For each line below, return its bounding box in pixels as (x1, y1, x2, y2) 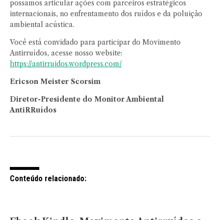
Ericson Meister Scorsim (10, 77, 101, 86)
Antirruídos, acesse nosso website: (10, 49, 122, 58)
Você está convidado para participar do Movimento (10, 38, 181, 47)
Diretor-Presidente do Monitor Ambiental (10, 95, 164, 104)
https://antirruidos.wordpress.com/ (10, 59, 122, 69)
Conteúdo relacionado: (10, 174, 86, 184)
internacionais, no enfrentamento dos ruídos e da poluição (10, 9, 202, 19)
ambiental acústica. (10, 20, 74, 29)
